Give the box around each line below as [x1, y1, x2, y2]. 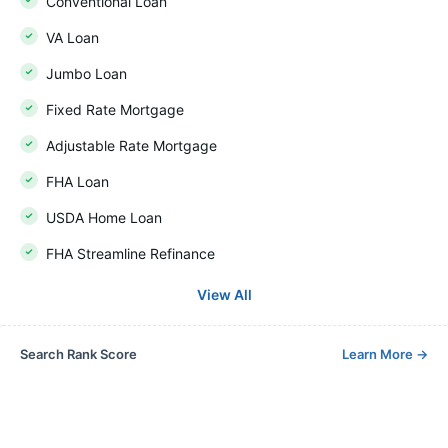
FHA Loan [46, 173, 109, 190]
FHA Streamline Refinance [46, 245, 215, 262]
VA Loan [46, 29, 99, 46]
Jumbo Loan [46, 65, 127, 82]
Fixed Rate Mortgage [46, 101, 184, 118]
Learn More [342, 346, 416, 362]
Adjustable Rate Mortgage [46, 137, 217, 154]
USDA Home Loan [46, 209, 162, 226]
